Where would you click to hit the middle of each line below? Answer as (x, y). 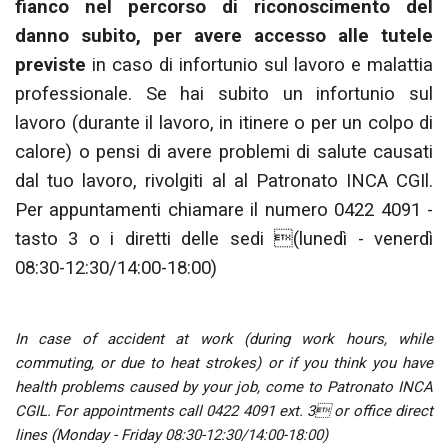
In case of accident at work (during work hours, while (224, 338)
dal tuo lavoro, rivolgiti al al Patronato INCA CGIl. (224, 180)
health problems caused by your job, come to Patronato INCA (224, 386)
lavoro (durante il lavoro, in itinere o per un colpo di (224, 122)
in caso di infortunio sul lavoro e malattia (259, 64)
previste (50, 64)
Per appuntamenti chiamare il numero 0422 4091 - (224, 209)
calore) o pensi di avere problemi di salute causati (224, 151)
